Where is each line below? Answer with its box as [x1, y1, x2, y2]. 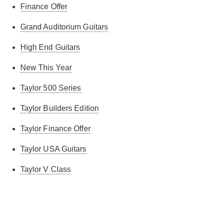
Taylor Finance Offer [20, 124, 91, 133]
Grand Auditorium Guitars [20, 23, 108, 31]
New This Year [20, 63, 72, 72]
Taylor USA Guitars [20, 145, 87, 153]
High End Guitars [20, 43, 80, 51]
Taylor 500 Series [20, 84, 81, 92]
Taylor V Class [20, 165, 71, 173]
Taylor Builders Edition [20, 104, 99, 112]
